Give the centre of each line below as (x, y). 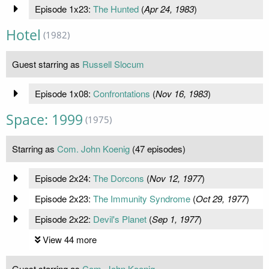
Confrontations (121, 93)
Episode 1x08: (64, 93)
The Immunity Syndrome (141, 198)
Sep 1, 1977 (175, 219)
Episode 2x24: (64, 178)
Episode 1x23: (64, 8)
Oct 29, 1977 (221, 198)
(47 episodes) (158, 148)
